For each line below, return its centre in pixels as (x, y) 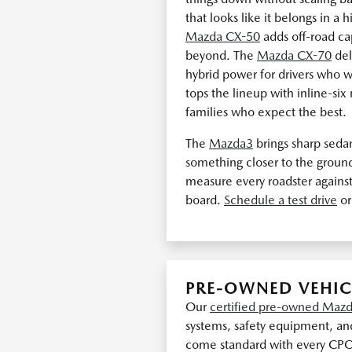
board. (205, 200)
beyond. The (221, 55)
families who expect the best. (266, 112)
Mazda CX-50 (223, 37)
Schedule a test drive (280, 200)
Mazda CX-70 (294, 55)
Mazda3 (231, 143)
